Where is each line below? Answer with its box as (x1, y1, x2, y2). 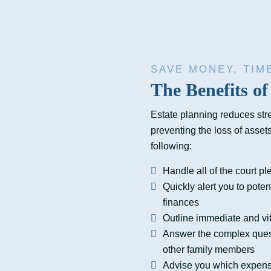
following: (151, 140, 194, 151)
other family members (163, 244, 255, 255)
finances (163, 197, 199, 207)
